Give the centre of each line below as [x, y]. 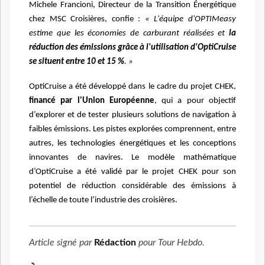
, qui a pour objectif [195, 101]
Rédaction [115, 243]
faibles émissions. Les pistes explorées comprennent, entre [132, 130]
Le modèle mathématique [184, 158]
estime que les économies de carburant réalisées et [127, 34]
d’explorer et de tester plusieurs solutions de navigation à [132, 115]
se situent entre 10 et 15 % [77, 62]
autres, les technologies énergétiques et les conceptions [132, 144]
